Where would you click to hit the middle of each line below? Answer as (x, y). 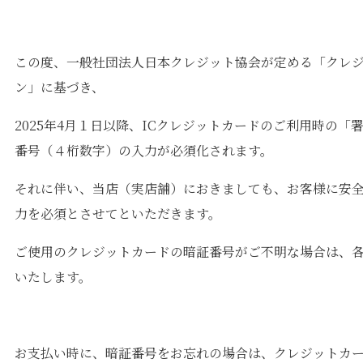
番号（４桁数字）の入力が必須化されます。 (143, 151)
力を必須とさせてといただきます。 (117, 214)
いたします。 (53, 277)
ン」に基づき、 (59, 88)
